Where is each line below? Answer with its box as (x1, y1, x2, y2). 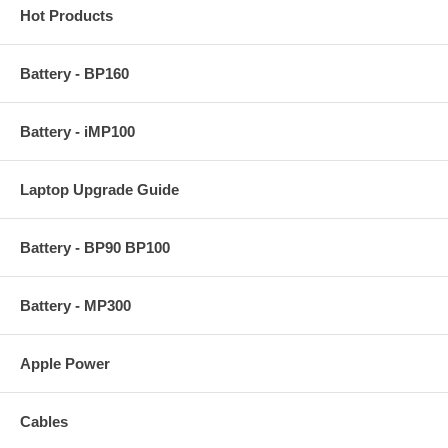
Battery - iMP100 (20, 122, 135, 140)
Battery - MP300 (20, 296, 131, 314)
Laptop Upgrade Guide (20, 180, 179, 198)
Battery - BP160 (20, 64, 129, 82)
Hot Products (20, 6, 113, 24)
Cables (20, 412, 68, 430)
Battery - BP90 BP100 (20, 238, 170, 256)
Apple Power (20, 354, 110, 372)
